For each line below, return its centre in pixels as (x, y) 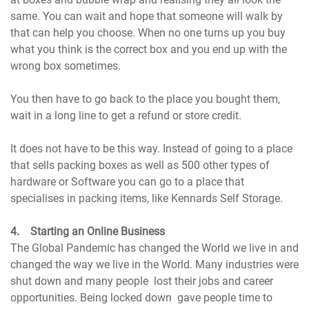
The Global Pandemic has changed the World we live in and (155, 248)
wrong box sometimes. (66, 66)
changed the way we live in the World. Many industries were (155, 265)
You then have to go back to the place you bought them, (146, 99)
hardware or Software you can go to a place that (128, 182)
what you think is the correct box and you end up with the (149, 50)
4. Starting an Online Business (88, 232)
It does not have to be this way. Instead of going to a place (152, 149)
